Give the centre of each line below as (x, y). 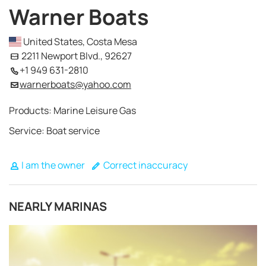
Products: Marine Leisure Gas (72, 110)
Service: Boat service (54, 131)
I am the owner (52, 165)
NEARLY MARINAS (58, 206)
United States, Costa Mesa (80, 42)
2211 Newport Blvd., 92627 (75, 56)
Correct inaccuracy (144, 165)
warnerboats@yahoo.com (75, 84)
